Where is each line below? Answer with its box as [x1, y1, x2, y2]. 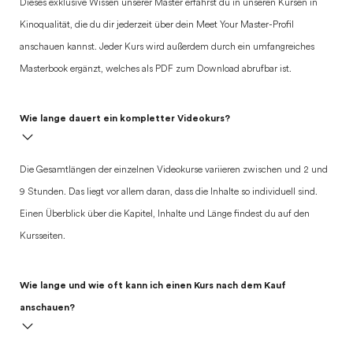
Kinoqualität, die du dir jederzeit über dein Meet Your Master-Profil [20, 20, 294, 30]
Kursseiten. [20, 232, 65, 241]
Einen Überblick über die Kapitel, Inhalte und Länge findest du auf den [20, 210, 310, 219]
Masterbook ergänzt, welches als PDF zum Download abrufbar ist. [20, 65, 292, 74]
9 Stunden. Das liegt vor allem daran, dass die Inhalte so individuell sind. [20, 188, 318, 197]
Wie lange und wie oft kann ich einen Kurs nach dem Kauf [20, 281, 286, 290]
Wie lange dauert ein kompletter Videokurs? [20, 113, 230, 123]
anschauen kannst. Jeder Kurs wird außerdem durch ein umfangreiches [20, 43, 314, 52]
